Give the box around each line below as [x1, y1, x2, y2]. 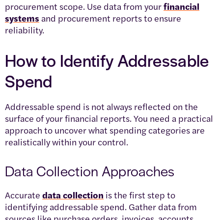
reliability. [5, 23, 44, 36]
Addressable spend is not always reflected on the [5, 100, 198, 112]
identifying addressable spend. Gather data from [5, 200, 197, 213]
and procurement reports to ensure [39, 11, 181, 24]
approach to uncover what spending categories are [5, 123, 205, 136]
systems [5, 11, 39, 24]
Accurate [5, 188, 42, 201]
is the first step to [104, 188, 175, 201]
